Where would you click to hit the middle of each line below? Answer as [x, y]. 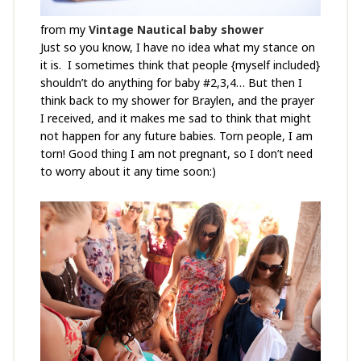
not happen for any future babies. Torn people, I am [176, 135]
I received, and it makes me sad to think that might [175, 118]
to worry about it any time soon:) [128, 171]
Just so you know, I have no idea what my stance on [177, 47]
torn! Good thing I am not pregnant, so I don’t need [176, 153]
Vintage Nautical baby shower [176, 29]
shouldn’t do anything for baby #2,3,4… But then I [171, 82]
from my [64, 29]
